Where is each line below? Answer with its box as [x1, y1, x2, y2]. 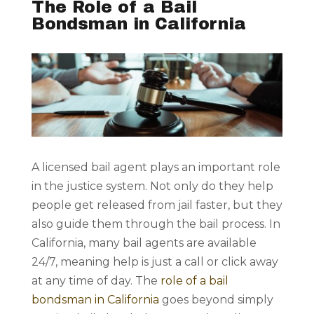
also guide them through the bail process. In [31, 217, 280, 231]
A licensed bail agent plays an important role [31, 161, 280, 175]
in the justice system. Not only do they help [31, 179, 273, 193]
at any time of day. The [31, 274, 161, 288]
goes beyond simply [158, 293, 273, 307]
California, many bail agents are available [31, 236, 257, 250]
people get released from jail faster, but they [31, 198, 282, 212]
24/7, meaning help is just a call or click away [31, 255, 278, 269]
